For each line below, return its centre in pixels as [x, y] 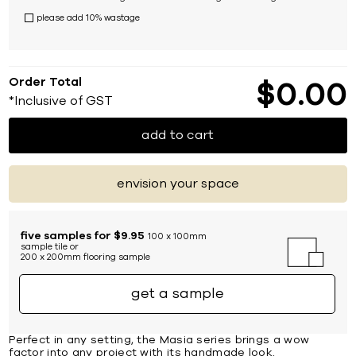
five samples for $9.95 [83, 236]
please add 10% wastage [89, 17]
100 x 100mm [178, 236]
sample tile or [50, 246]
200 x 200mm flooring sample [86, 257]
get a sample [177, 294]
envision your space [178, 183]
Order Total [46, 82]
